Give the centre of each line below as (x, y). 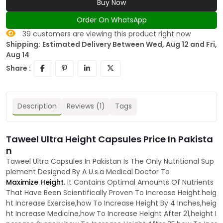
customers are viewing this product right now (111, 34)
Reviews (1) (86, 106)
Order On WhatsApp (111, 20)
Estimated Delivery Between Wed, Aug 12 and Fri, (130, 45)
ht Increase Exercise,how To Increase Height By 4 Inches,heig (111, 203)
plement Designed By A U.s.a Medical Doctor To (88, 172)
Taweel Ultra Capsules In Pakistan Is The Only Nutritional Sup (110, 162)
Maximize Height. (36, 182)
